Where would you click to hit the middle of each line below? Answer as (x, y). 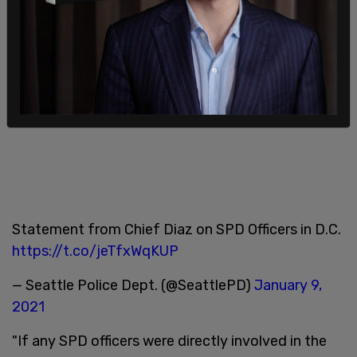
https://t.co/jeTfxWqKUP (95, 251)
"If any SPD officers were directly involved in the (169, 341)
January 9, (288, 285)
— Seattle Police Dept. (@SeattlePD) (133, 285)
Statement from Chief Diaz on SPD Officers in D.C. (177, 229)
